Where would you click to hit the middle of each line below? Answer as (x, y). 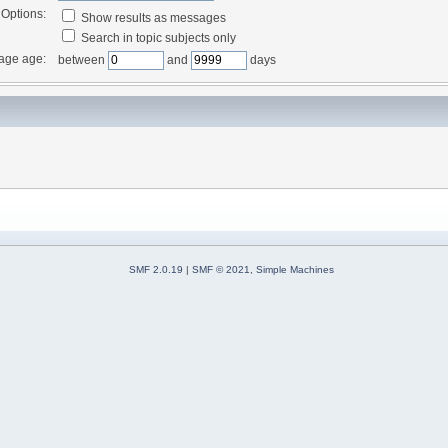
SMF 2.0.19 (156, 270)
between (82, 59)
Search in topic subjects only (156, 37)
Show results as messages (151, 17)
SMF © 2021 (221, 270)
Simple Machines (295, 270)
